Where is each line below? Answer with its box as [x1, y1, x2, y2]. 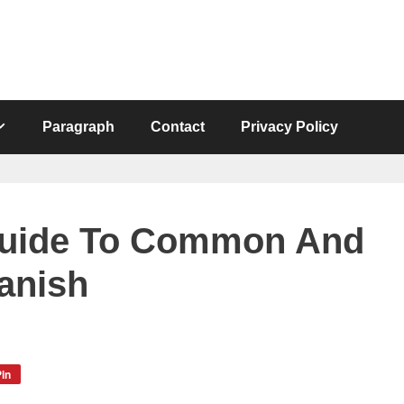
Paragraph [42, 118, 115, 134]
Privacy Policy [241, 118, 339, 134]
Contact [151, 118, 206, 134]
